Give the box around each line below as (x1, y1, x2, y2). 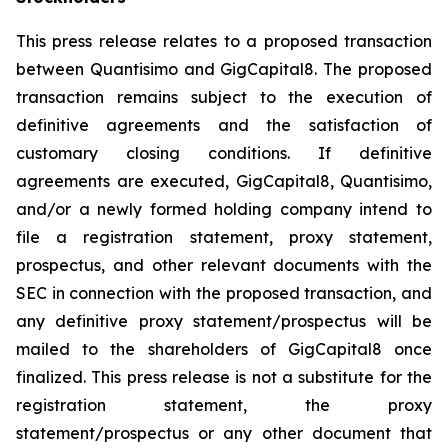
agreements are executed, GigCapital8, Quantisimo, (16, 171, 432, 191)
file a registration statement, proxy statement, (16, 227, 432, 247)
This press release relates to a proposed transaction (16, 31, 432, 51)
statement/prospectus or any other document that (16, 423, 432, 443)
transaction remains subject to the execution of (16, 87, 432, 107)
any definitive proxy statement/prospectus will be (16, 311, 432, 331)
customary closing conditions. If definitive (16, 143, 432, 163)
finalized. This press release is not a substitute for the (16, 367, 432, 387)
